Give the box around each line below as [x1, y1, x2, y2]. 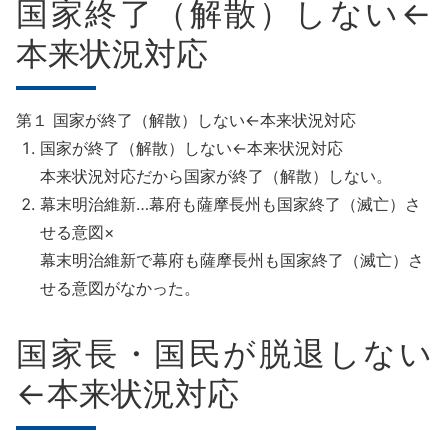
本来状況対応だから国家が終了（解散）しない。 [40, 166, 392, 186]
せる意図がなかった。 [40, 278, 200, 298]
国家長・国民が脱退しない [16, 334, 432, 373]
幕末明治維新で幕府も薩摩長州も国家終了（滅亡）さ [40, 250, 424, 270]
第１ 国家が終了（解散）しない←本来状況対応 [16, 110, 356, 130]
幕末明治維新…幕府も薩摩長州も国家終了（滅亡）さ [40, 194, 421, 214]
